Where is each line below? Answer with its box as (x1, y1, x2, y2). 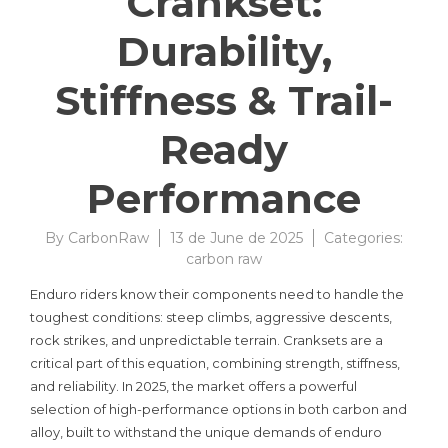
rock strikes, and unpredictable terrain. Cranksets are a (30, 331, 383, 348)
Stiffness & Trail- (55, 75, 393, 125)
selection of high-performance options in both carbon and (30, 400, 407, 417)
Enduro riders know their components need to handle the (30, 285, 404, 302)
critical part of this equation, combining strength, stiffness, (30, 354, 400, 371)
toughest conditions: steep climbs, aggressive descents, (30, 308, 392, 325)
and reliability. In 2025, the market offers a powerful (30, 377, 357, 394)
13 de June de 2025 (170, 228, 303, 247)
